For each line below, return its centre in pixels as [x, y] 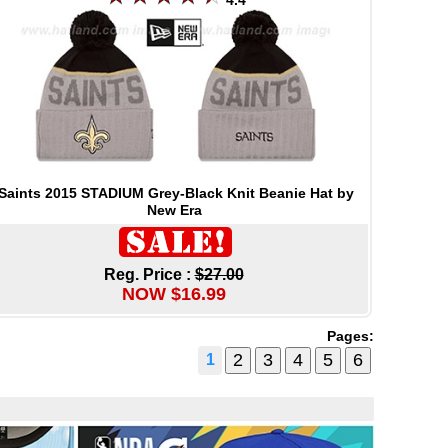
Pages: [350, 336]
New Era [174, 209]
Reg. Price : [149, 274]
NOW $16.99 [173, 293]
